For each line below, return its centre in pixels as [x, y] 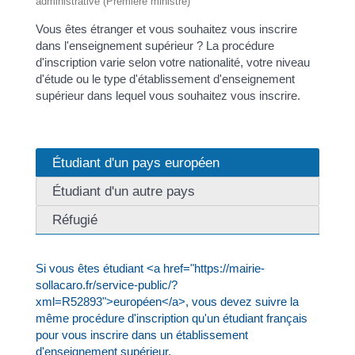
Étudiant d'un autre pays [123, 191]
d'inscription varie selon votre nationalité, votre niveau [172, 62]
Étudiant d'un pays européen [136, 162]
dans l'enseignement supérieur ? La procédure [155, 45]
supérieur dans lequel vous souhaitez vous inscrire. [168, 95]
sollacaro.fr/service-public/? [106, 285]
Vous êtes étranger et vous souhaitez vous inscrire [166, 29]
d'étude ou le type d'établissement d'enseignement [165, 78]
